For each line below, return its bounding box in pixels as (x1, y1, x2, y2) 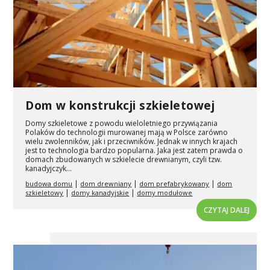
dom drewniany (80, 179, 132, 189)
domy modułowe (137, 188, 193, 198)
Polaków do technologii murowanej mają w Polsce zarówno (25, 127, 228, 138)
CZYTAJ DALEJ (203, 205, 250, 216)
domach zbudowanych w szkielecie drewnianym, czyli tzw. (25, 154, 222, 165)
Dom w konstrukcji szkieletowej (25, 98, 215, 114)
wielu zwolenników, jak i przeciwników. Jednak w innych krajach (25, 136, 238, 147)
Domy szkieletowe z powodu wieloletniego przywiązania (25, 118, 218, 129)
